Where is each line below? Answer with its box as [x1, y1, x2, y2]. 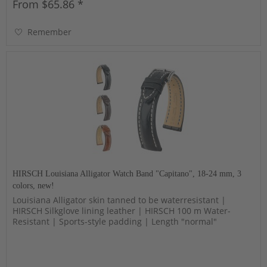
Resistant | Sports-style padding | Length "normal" [13, 215, 218, 227]
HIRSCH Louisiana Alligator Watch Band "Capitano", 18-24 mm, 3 [13, 169, 242, 178]
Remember [27, 26, 72, 38]
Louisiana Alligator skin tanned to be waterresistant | [13, 194, 226, 206]
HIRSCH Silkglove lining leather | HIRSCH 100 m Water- [13, 204, 231, 216]
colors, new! [13, 181, 55, 190]
